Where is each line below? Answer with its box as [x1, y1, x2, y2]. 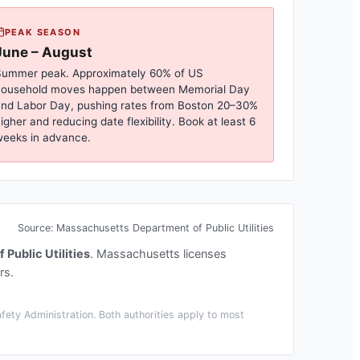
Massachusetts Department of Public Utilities [56, 221, 274, 234]
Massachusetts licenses [96, 246, 227, 261]
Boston [177, 98, 214, 112]
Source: [18, 221, 56, 234]
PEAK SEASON [4, 26, 81, 38]
